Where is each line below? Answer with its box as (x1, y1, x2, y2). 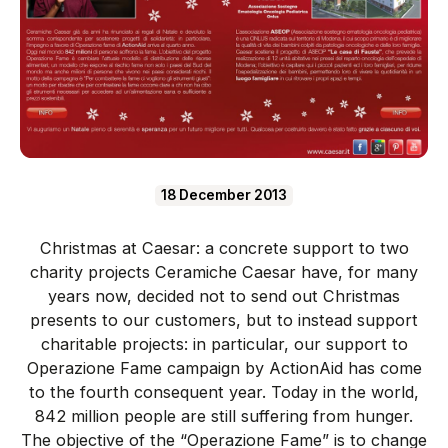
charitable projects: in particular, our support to (40, 334, 408, 355)
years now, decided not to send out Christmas (48, 286, 400, 307)
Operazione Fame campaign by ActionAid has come (26, 358, 422, 379)
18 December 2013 (161, 187, 287, 204)
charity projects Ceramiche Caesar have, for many (30, 262, 418, 283)
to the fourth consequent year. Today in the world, (29, 382, 419, 403)
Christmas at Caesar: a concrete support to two (39, 238, 409, 259)
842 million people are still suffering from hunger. (35, 406, 413, 427)
